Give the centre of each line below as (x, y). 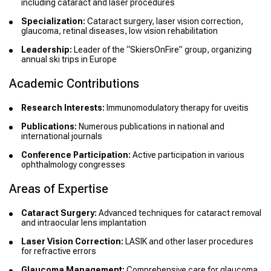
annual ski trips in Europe (69, 60)
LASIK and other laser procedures (188, 242)
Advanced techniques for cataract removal (179, 213)
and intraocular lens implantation (84, 223)
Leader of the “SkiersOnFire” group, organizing (162, 50)
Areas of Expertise (59, 189)
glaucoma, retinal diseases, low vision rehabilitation (119, 31)
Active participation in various (188, 155)
